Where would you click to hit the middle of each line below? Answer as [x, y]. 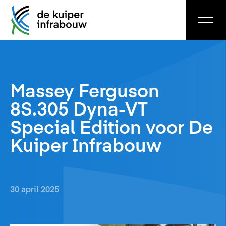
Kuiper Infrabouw [86, 144]
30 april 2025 [35, 189]
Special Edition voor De [111, 126]
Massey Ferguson [85, 90]
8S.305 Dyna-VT [79, 108]
